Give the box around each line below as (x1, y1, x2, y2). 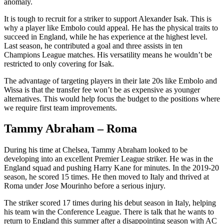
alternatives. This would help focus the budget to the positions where (4, 94, 220, 103)
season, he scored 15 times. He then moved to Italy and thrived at (4, 172, 209, 181)
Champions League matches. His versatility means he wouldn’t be (4, 50, 212, 59)
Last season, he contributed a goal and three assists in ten (4, 41, 182, 50)
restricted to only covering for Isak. (4, 59, 114, 68)
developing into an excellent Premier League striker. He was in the (4, 154, 213, 163)
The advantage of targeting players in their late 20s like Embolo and (4, 76, 217, 85)
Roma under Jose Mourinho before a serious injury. (4, 181, 165, 190)
